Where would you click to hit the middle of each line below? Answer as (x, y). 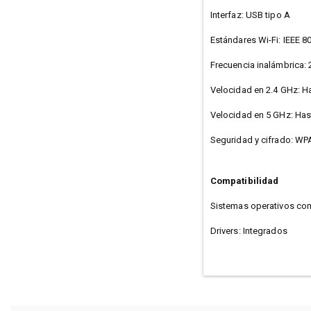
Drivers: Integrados (249, 230)
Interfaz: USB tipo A (250, 15)
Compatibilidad (244, 180)
